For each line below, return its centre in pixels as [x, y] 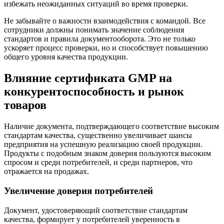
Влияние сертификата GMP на [88, 78]
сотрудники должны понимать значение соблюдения [94, 30]
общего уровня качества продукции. [66, 57]
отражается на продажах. [46, 171]
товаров [25, 105]
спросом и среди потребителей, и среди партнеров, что [98, 162]
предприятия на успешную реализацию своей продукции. [103, 144]
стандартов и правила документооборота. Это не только [100, 39]
